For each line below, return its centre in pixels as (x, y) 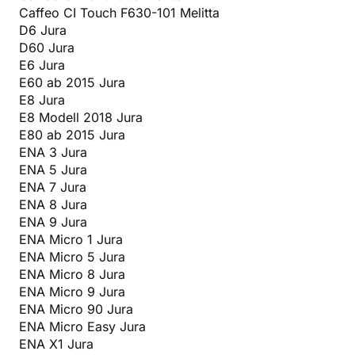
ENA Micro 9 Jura (72, 291)
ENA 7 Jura (53, 187)
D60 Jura (47, 47)
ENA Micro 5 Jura (72, 256)
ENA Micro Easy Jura (82, 326)
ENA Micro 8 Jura (72, 274)
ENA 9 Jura (53, 221)
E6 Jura (42, 65)
